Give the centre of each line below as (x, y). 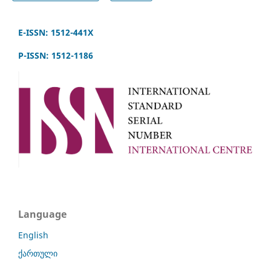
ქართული (38, 253)
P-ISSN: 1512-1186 (56, 55)
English (33, 235)
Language (42, 214)
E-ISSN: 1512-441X (56, 32)
